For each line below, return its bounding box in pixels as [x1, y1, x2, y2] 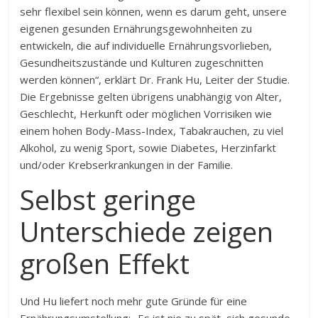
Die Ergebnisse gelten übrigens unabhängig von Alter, [20, 89, 283, 104]
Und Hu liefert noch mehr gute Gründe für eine [20, 294, 248, 308]
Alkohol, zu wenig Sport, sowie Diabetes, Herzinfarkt [20, 141, 277, 155]
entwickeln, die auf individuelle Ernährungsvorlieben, [20, 38, 273, 53]
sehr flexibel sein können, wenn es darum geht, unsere [20, 4, 287, 18]
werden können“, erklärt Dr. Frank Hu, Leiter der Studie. [20, 72, 290, 87]
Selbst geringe [20, 181, 197, 218]
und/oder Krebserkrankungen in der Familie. [20, 158, 234, 172]
